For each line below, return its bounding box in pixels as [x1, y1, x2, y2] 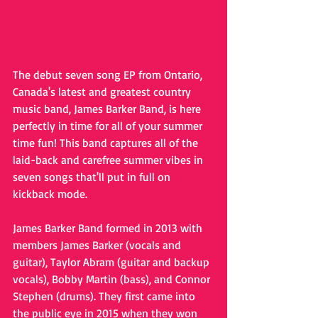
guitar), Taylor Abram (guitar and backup [13, 255, 212, 269]
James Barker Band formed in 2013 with [13, 221, 205, 235]
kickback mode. [13, 187, 87, 201]
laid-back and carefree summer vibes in [13, 153, 206, 167]
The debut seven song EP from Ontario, [13, 67, 205, 82]
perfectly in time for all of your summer [13, 119, 205, 133]
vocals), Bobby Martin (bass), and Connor [13, 272, 213, 286]
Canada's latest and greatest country [13, 84, 194, 99]
